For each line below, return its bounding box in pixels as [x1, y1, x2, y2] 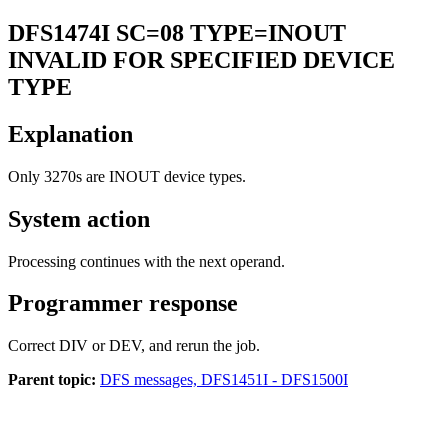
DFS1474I [8, 19, 110, 46]
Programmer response [8, 290, 238, 317]
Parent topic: [8, 371, 96, 389]
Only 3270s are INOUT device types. [8, 167, 246, 185]
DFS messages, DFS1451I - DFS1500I [100, 371, 348, 389]
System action [8, 205, 150, 232]
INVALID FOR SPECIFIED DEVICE [8, 46, 395, 73]
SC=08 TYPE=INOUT [116, 19, 346, 46]
